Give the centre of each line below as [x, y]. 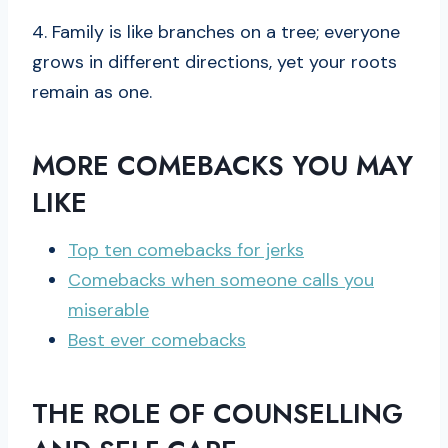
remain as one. [92, 91]
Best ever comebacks [157, 339]
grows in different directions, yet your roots [214, 61]
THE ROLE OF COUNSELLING [217, 414]
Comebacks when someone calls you [221, 279]
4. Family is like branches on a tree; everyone [216, 31]
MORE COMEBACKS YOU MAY [222, 166]
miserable [108, 309]
